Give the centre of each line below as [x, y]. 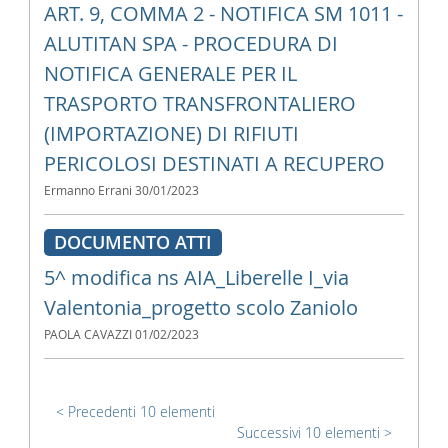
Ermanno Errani [87, 190]
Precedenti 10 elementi [141, 411]
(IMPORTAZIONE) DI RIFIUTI [171, 133]
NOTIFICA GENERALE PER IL [170, 73]
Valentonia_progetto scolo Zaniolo [200, 307]
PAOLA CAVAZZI [87, 334]
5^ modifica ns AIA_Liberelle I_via [196, 277]
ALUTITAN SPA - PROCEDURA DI [190, 43]
